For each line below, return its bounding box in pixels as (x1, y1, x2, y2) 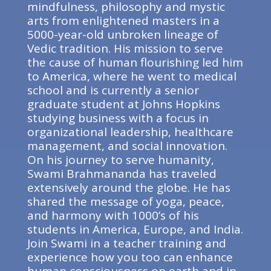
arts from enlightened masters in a (27, 13, 220, 28)
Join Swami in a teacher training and (27, 235, 226, 251)
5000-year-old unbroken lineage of (27, 27, 218, 42)
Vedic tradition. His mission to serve (27, 41, 223, 56)
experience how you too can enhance (27, 249, 233, 265)
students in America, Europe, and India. (27, 221, 243, 237)
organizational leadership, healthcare (27, 124, 233, 140)
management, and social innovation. (27, 138, 227, 154)
